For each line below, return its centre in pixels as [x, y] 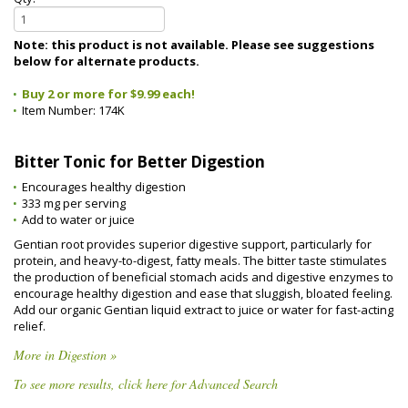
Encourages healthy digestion [104, 187]
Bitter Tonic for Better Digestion [139, 162]
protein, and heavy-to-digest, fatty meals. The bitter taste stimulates [200, 260]
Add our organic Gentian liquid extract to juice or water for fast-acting [204, 310]
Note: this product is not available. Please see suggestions [122, 45]
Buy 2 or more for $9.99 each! [108, 94]
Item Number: [60, 110]
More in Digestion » [65, 355]
